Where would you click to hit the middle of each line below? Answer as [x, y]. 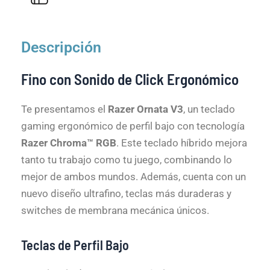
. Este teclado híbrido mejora [182, 143]
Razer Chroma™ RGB [69, 143]
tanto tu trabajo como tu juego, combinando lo [127, 159]
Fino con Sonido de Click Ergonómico [130, 79]
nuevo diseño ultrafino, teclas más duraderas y [126, 193]
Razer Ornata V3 [146, 109]
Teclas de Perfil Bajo [75, 245]
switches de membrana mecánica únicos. [115, 210]
